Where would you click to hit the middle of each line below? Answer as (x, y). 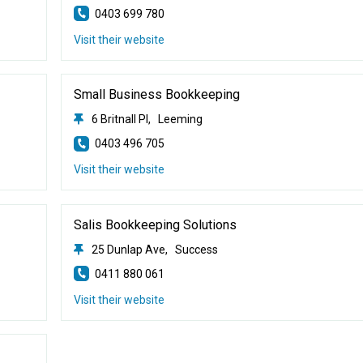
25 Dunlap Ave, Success (154, 249)
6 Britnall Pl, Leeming (147, 119)
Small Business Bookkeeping (156, 94)
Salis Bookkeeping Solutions (155, 224)
